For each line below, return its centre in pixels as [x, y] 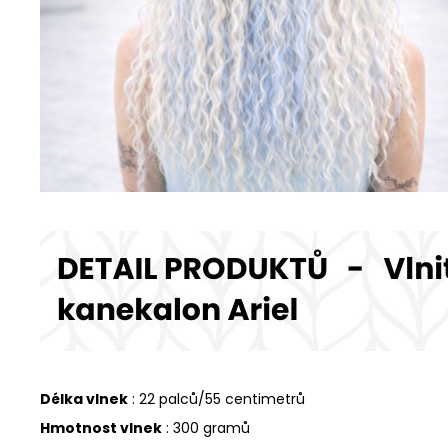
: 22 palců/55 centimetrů [216, 399]
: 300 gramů [206, 428]
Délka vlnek [84, 399]
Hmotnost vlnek [101, 428]
